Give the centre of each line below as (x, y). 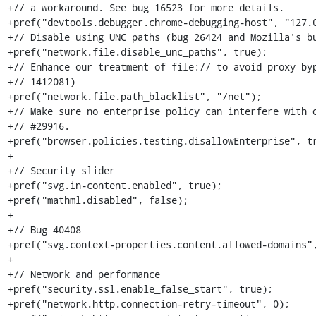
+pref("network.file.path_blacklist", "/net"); (134, 96)
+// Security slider (61, 170)
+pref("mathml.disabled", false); (98, 200)
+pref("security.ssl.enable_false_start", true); (140, 289)
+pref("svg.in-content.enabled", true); (115, 185)
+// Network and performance (84, 274)
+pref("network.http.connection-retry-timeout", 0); (148, 304)
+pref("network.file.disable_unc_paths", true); (137, 52)
